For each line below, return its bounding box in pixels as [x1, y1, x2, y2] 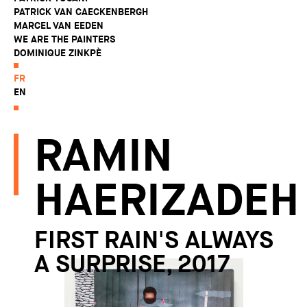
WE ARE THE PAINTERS [14, 33, 115, 45]
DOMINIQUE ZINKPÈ [14, 47, 101, 59]
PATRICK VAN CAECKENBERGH [14, 5, 148, 18]
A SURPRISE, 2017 [34, 249, 230, 280]
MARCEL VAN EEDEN [14, 19, 103, 32]
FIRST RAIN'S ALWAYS [34, 225, 273, 256]
